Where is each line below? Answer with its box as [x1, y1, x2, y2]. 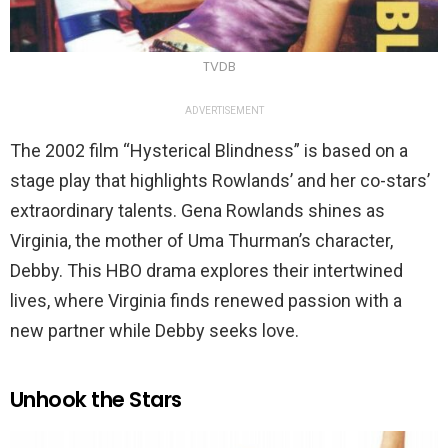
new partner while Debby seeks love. [10, 319, 299, 341]
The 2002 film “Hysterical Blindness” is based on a [10, 139, 408, 161]
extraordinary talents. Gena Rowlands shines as [10, 199, 385, 221]
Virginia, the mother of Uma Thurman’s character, [10, 229, 393, 251]
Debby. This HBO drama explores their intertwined [10, 259, 403, 281]
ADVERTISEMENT [184, 104, 264, 116]
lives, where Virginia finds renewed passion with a [10, 289, 402, 311]
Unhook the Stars [10, 384, 182, 414]
